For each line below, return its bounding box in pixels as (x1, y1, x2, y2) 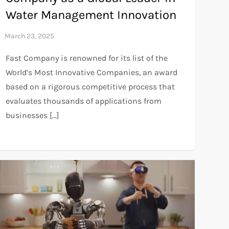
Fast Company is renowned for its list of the (5, 53, 168, 63)
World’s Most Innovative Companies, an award (5, 67, 177, 77)
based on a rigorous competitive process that (5, 81, 175, 91)
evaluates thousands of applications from (5, 96, 162, 106)
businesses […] (5, 110, 59, 120)
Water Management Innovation (5, 7, 176, 22)
